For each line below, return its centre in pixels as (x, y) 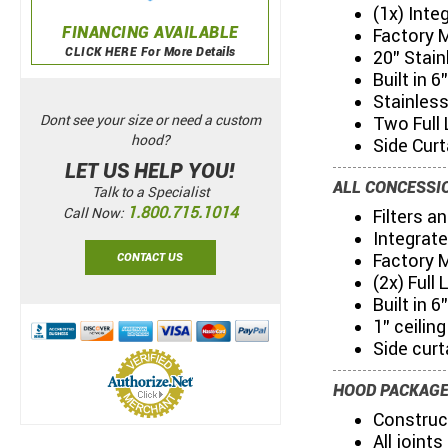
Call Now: (94, 213)
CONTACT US (150, 258)
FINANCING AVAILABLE (150, 32)
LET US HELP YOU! (150, 171)
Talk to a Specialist (150, 192)
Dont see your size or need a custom (150, 120)
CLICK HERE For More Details (150, 51)
